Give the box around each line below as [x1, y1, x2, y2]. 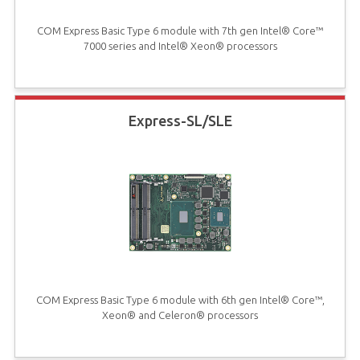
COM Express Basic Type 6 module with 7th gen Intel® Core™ [37, 24, 323, 36]
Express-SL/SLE [128, 112, 232, 129]
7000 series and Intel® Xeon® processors [83, 39, 277, 51]
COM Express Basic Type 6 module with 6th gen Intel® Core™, [35, 294, 325, 306]
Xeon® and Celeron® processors [102, 309, 258, 321]
